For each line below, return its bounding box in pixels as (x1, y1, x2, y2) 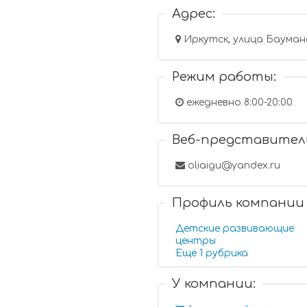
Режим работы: (172, 70, 277, 84)
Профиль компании (172, 196, 305, 210)
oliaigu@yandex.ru (185, 160, 281, 171)
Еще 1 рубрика (206, 248, 249, 258)
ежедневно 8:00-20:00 (184, 97, 293, 108)
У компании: (172, 277, 256, 291)
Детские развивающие (175, 223, 295, 234)
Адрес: (172, 7, 216, 21)
